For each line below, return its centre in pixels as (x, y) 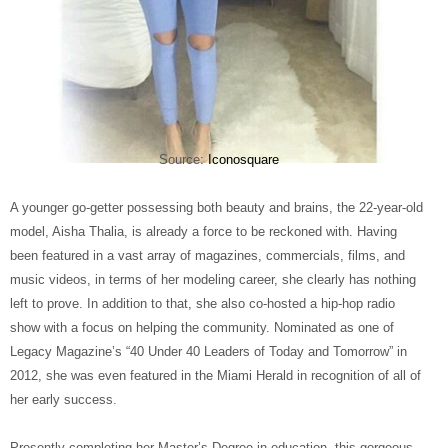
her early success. (63, 399)
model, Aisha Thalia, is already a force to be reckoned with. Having (203, 231)
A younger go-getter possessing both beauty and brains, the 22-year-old (216, 207)
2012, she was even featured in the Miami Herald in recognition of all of (215, 375)
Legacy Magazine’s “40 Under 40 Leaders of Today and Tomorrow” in (208, 351)
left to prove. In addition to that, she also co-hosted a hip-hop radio (202, 303)
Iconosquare (244, 159)
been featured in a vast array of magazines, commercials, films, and (207, 255)
